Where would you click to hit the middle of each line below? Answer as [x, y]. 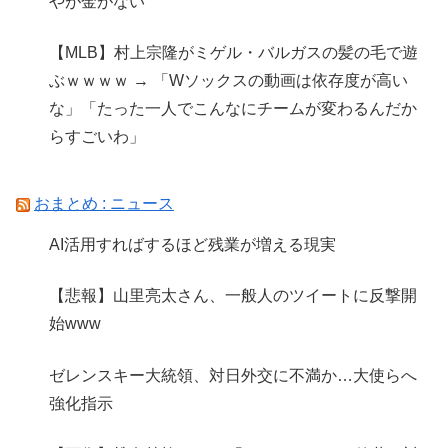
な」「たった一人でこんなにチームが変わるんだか [233, 109]
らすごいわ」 [97, 137]
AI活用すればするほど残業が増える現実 [193, 245]
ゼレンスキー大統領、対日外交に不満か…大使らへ [233, 375]
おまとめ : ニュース [104, 203]
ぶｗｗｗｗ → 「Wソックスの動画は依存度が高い [229, 81]
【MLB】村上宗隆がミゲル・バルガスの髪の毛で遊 [234, 53]
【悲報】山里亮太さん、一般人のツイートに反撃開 [233, 296]
